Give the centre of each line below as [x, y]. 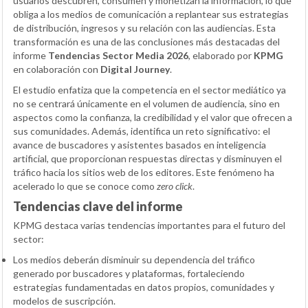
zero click [175, 186]
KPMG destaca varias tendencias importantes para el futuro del [149, 225]
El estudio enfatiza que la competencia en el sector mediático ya [150, 89]
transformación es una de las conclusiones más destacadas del [146, 41]
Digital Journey [135, 69]
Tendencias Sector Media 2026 [118, 55]
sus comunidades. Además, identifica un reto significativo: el [142, 131]
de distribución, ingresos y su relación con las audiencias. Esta [144, 27]
